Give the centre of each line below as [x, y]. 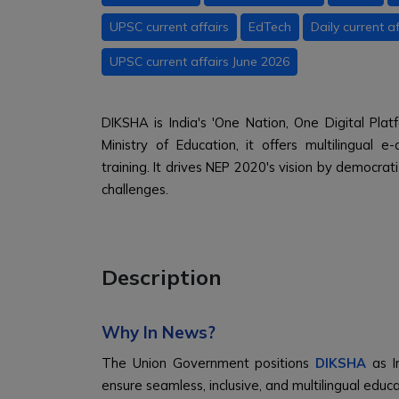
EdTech [270, 27]
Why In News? [159, 332]
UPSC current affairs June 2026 [199, 61]
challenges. [135, 189]
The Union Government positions [209, 363]
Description [162, 277]
